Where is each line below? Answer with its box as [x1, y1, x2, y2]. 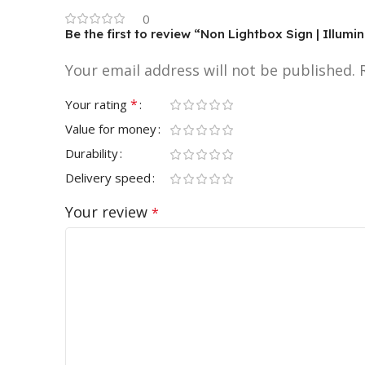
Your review [65, 201, 152, 222]
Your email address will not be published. [65, 59, 355, 80]
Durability [65, 144, 118, 161]
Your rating [65, 95, 130, 112]
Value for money [65, 120, 156, 137]
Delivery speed [65, 169, 151, 186]
